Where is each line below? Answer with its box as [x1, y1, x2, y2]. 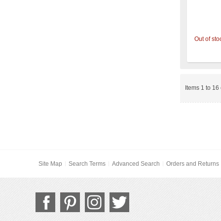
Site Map [38, 160, 62, 167]
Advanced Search [111, 160, 160, 167]
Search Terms [68, 160, 106, 167]
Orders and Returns [166, 160, 219, 167]
